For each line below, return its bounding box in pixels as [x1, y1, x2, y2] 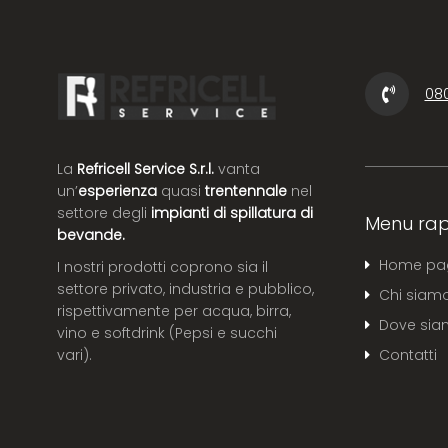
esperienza [78, 180, 157, 201]
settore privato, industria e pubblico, [57, 278, 314, 299]
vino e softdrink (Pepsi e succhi [57, 322, 277, 343]
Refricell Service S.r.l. [77, 158, 214, 179]
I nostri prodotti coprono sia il [57, 256, 268, 277]
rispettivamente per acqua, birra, [57, 300, 291, 321]
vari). [57, 344, 92, 365]
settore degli [57, 202, 151, 223]
